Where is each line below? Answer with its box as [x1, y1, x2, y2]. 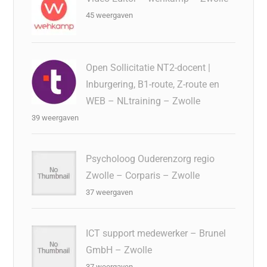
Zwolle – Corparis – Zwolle [86, 169, 200, 181]
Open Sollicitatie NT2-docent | [86, 61, 211, 73]
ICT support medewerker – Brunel [86, 227, 226, 239]
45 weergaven [86, 10, 133, 20]
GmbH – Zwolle [86, 244, 153, 256]
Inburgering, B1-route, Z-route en [86, 78, 220, 90]
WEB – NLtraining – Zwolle [86, 95, 201, 107]
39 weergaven [32, 113, 79, 122]
